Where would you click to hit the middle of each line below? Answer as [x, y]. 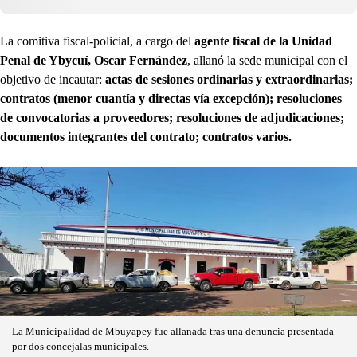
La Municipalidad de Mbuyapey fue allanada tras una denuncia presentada [173, 331]
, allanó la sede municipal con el [267, 60]
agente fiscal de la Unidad [263, 41]
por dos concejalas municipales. [80, 346]
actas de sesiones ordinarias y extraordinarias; [229, 79]
